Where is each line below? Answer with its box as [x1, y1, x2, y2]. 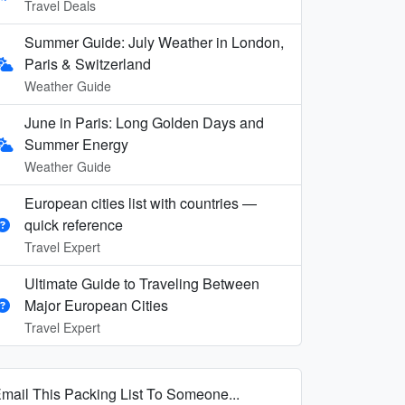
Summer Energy [24, 133, 128, 155]
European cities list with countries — [24, 192, 257, 213]
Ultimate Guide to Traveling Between [24, 272, 259, 294]
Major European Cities [24, 294, 168, 316]
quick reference [24, 213, 123, 235]
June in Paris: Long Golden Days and [24, 111, 264, 133]
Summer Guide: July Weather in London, [24, 31, 284, 52]
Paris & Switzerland [24, 52, 151, 74]
